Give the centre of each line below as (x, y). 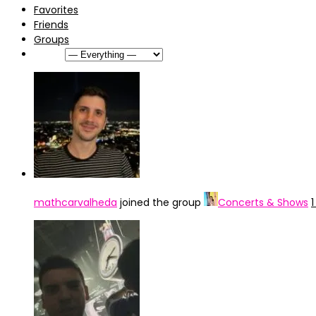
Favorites (56, 10)
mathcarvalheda (75, 202)
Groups (51, 39)
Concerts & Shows (263, 202)
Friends (51, 25)
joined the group (160, 202)
